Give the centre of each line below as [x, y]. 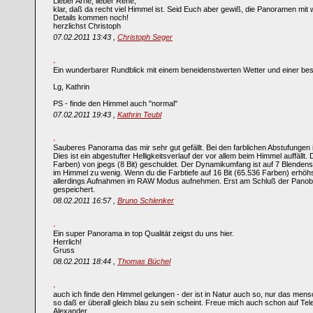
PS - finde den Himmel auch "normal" [115, 103]
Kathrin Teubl [139, 115]
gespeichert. [74, 189]
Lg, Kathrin [71, 87]
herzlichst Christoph [87, 26]
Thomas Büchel [144, 261]
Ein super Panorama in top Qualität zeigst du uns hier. [144, 233]
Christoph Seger [145, 37]
